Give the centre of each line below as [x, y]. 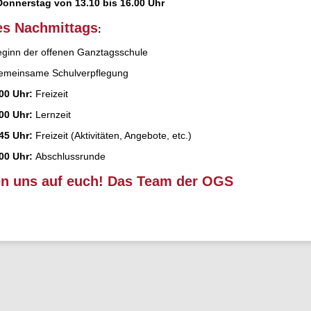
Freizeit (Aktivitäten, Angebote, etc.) [114, 135]
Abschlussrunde [70, 156]
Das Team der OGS [170, 181]
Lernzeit [53, 115]
